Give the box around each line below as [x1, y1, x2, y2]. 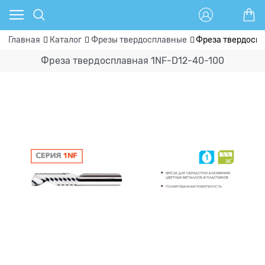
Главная [8, 35, 40, 45]
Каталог [49, 35, 82, 45]
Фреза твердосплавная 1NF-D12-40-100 [41, 55, 224, 66]
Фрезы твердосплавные [91, 35, 187, 45]
